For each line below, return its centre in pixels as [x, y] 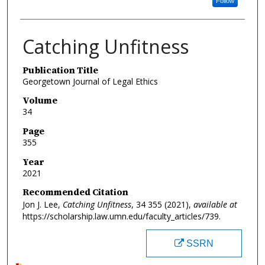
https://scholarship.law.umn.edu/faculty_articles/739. [121, 216]
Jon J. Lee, [42, 205]
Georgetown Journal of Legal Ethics [90, 81]
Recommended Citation [75, 192]
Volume [40, 101]
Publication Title [60, 70]
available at [215, 205]
